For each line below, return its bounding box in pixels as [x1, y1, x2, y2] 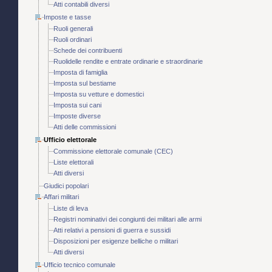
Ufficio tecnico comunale [44, 261, 115, 269]
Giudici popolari [44, 182, 89, 190]
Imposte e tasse [44, 13, 91, 21]
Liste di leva [53, 205, 88, 212]
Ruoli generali [53, 25, 93, 33]
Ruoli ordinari [53, 36, 92, 44]
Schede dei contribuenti [53, 47, 122, 55]
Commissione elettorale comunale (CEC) [53, 148, 173, 155]
